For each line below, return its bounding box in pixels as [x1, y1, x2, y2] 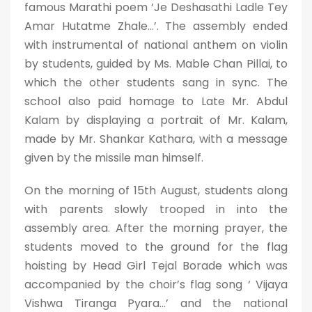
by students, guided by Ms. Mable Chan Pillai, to [24, 56, 288, 72]
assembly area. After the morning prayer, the [24, 220, 288, 236]
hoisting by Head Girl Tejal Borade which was [24, 258, 288, 274]
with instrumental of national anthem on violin [24, 37, 288, 53]
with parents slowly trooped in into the [24, 201, 288, 217]
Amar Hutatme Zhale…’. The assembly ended [24, 18, 288, 34]
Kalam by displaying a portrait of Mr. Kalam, [24, 112, 288, 128]
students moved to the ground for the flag [24, 239, 288, 255]
